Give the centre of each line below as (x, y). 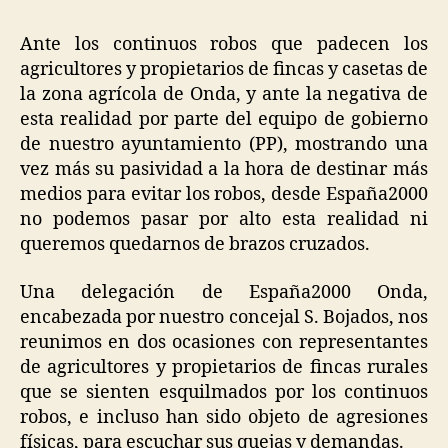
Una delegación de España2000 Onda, (224, 292)
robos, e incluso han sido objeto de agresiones (224, 417)
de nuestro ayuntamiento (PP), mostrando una (224, 144)
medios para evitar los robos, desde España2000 (224, 194)
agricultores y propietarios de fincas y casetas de (224, 69)
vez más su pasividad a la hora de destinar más (224, 169)
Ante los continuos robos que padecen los (224, 44)
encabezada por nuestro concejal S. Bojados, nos (224, 317)
